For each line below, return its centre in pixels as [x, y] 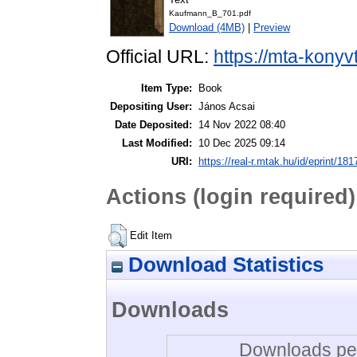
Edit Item [151, 235]
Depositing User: [151, 107]
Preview [272, 28]
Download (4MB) [207, 28]
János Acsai [227, 107]
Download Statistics [223, 264]
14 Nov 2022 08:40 [242, 125]
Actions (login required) [231, 196]
